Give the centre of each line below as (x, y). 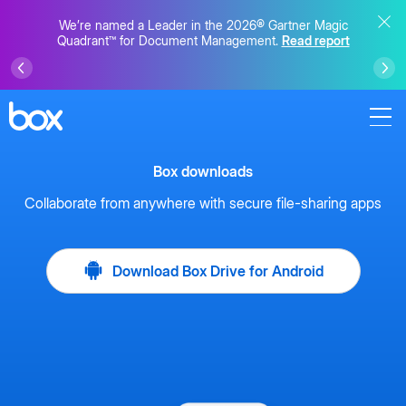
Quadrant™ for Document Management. (169, 40)
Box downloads (203, 171)
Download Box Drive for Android (216, 271)
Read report (315, 40)
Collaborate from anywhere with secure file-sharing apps (203, 203)
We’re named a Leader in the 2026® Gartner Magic (203, 24)
